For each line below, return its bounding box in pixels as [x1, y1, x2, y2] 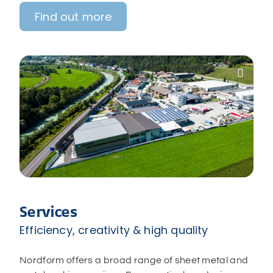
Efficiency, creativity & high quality [19, 222, 208, 238]
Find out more [35, 9, 112, 24]
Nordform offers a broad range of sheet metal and [19, 255, 249, 265]
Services [19, 203, 77, 221]
